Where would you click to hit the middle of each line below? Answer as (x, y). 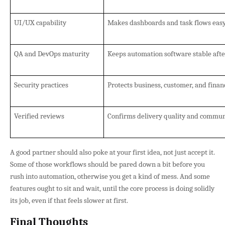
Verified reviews (39, 116)
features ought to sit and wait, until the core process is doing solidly (112, 188)
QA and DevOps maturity (51, 53)
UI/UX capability (40, 22)
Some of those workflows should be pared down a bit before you (107, 164)
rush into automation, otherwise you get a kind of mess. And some (110, 176)
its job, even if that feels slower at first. (69, 200)
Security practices (41, 85)
